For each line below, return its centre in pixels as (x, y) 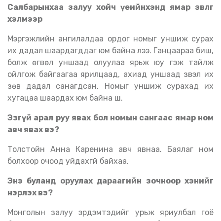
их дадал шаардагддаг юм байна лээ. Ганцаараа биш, (110, 51)
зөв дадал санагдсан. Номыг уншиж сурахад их (110, 86)
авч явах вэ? (33, 129)
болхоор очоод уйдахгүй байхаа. (68, 161)
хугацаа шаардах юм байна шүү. (65, 98)
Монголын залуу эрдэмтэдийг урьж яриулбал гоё (10, 212)
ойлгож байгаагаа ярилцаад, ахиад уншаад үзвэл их (110, 74)
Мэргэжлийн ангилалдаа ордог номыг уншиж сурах (10, 39)
